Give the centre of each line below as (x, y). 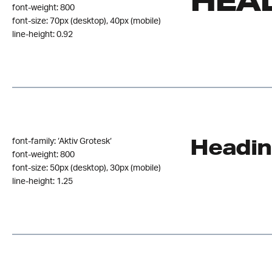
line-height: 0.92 (42, 35)
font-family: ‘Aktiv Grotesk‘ (62, 141)
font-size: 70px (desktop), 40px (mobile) (87, 21)
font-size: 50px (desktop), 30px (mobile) (87, 168)
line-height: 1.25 (42, 182)
